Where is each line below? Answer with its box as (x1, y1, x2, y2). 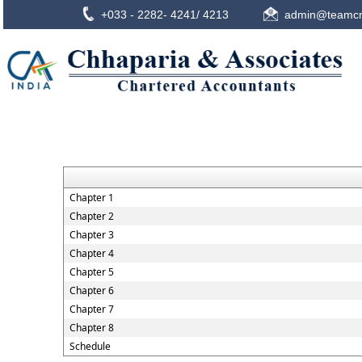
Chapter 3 (69, 228, 114, 242)
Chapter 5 (69, 265, 114, 279)
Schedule (69, 339, 111, 353)
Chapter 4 (69, 246, 114, 260)
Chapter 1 (69, 191, 114, 204)
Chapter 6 (69, 284, 114, 297)
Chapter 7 (69, 302, 114, 316)
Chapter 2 (69, 209, 114, 223)
